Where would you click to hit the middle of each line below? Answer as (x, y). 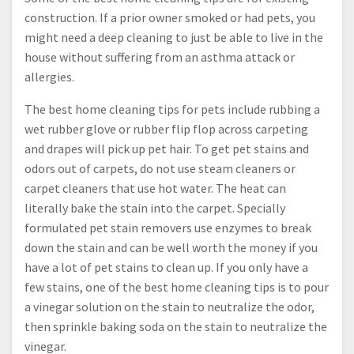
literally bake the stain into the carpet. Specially (155, 207)
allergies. (49, 76)
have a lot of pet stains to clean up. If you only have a (166, 267)
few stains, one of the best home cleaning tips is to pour (177, 286)
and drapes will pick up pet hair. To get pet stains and (167, 148)
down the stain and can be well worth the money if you (171, 247)
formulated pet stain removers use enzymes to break (168, 227)
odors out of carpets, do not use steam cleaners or (160, 168)
